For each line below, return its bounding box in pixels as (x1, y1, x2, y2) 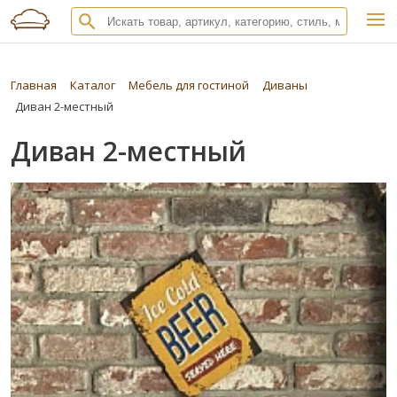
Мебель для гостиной (128, 77, 249, 93)
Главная (11, 77, 57, 93)
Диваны (262, 77, 307, 93)
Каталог (70, 77, 115, 93)
